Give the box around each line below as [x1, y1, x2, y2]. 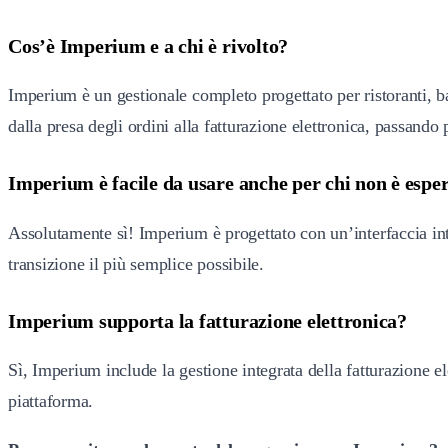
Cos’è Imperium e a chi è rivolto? [8, 34, 289, 57]
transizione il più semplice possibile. [8, 253, 264, 274]
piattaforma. [8, 391, 94, 412]
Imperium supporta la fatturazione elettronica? [8, 309, 407, 332]
